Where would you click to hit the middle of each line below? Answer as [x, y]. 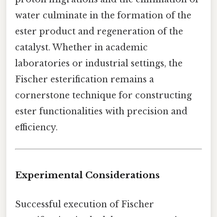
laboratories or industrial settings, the [99, 64]
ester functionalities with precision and [101, 112]
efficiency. [36, 128]
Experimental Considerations [87, 175]
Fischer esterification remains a [85, 80]
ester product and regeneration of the [99, 32]
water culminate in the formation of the [103, 16]
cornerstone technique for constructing [103, 96]
